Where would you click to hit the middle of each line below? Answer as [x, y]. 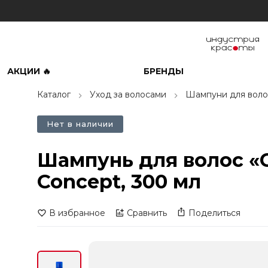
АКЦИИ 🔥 [29, 71]
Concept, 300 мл [119, 182]
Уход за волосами [128, 95]
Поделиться [214, 213]
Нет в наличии [80, 124]
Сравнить [147, 213]
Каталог [54, 95]
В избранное [77, 213]
